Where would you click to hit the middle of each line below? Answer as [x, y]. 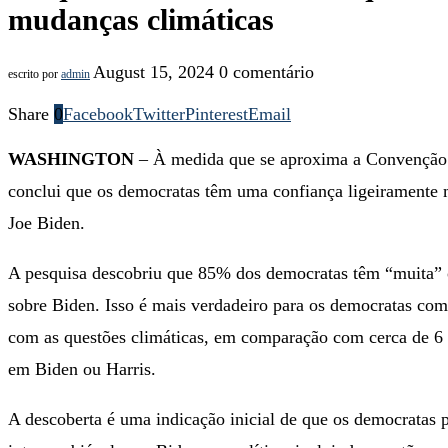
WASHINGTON [71, 158]
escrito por [34, 73]
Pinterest [216, 113]
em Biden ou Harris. [82, 368]
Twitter [159, 113]
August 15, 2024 [153, 71]
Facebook [98, 113]
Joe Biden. [46, 222]
